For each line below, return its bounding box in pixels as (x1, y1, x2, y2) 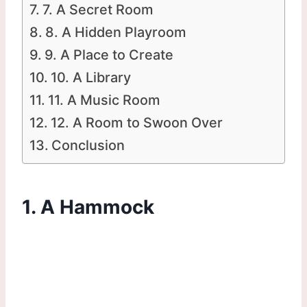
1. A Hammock (22, 195, 154, 219)
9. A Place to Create (44, 46, 173, 63)
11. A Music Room (47, 91, 160, 108)
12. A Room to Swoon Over (50, 114, 223, 131)
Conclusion (51, 136, 125, 153)
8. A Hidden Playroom (45, 23, 186, 40)
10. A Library (50, 69, 131, 86)
